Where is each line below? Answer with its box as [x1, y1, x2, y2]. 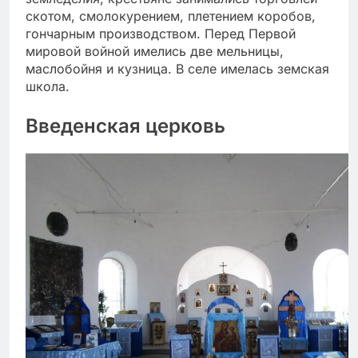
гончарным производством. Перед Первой [26, 26, 296, 42]
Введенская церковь [26, 114, 225, 138]
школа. [26, 78, 70, 95]
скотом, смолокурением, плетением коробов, [26, 8, 316, 25]
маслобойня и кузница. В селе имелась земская [26, 61, 329, 78]
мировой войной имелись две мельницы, [26, 43, 284, 60]
